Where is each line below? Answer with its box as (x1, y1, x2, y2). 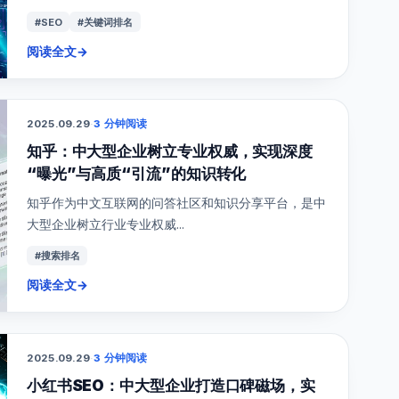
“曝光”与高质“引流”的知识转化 (26, 164, 247, 183)
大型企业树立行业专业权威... (26, 216, 184, 232)
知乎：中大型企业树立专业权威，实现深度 (26, 142, 313, 161)
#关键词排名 (77, 15, 134, 28)
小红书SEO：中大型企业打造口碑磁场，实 (26, 375, 316, 395)
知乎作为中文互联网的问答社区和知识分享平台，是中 (26, 195, 326, 211)
